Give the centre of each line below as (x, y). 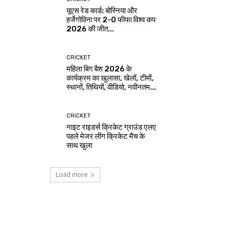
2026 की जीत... (90, 29)
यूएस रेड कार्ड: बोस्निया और (102, 11)
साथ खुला (79, 145)
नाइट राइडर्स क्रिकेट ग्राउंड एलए (111, 127)
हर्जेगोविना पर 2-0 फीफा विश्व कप (111, 20)
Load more (71, 174)
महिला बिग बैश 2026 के (99, 69)
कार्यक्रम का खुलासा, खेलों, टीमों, (110, 78)
